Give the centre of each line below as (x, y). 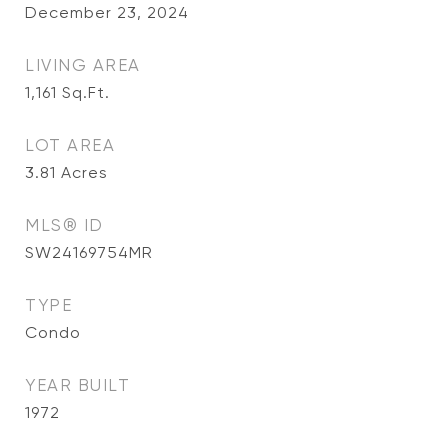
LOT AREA (70, 145)
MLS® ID (64, 225)
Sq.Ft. (86, 92)
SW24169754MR (89, 252)
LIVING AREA (83, 65)
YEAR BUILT (77, 385)
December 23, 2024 (107, 12)
